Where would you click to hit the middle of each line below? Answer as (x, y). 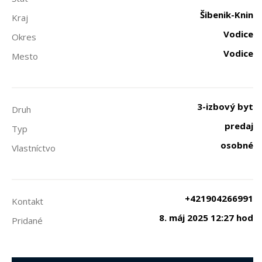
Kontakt (27, 201)
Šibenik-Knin (227, 15)
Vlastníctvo (34, 148)
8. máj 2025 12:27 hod (206, 218)
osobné (237, 145)
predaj (239, 126)
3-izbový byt (225, 106)
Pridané (27, 220)
